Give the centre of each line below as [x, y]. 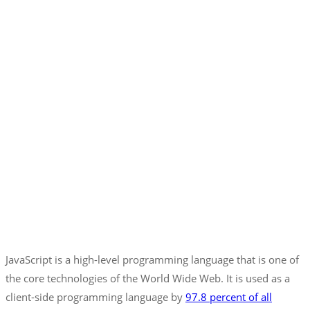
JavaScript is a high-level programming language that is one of [152, 259]
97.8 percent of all [229, 297]
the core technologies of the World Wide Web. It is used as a [148, 278]
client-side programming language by [95, 297]
